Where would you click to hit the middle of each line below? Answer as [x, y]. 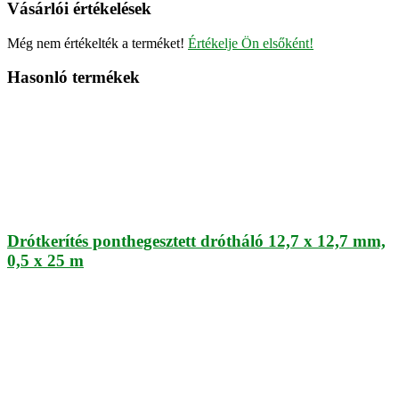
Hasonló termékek [73, 77]
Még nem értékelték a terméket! [98, 43]
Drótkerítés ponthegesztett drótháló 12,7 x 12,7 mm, [196, 240]
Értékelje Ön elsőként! [251, 43]
